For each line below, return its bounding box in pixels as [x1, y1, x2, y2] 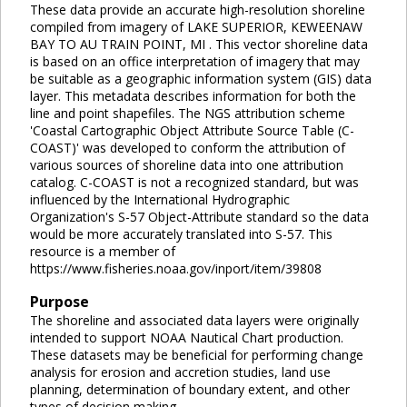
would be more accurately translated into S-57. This [30, 224, 333, 243]
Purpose [30, 291, 89, 312]
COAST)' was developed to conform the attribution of [30, 138, 345, 156]
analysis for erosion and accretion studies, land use [30, 362, 331, 381]
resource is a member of [30, 242, 175, 260]
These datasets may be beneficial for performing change [30, 345, 363, 363]
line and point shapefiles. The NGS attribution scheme [30, 104, 345, 122]
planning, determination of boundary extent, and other [30, 380, 350, 398]
